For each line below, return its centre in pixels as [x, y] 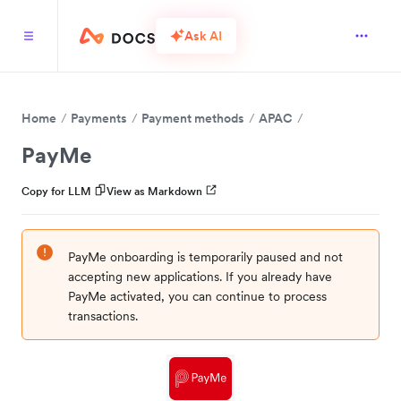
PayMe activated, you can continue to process [197, 296]
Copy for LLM [56, 191]
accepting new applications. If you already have [200, 277]
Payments [99, 118]
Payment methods [193, 118]
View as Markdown [154, 191]
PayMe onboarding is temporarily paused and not [205, 257]
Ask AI [203, 35]
